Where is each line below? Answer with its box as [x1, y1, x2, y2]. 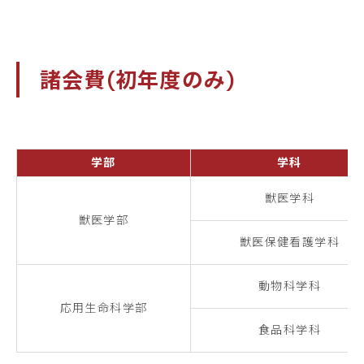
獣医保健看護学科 [239, 234, 340, 249]
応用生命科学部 [59, 300, 148, 315]
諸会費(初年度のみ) [40, 65, 235, 93]
